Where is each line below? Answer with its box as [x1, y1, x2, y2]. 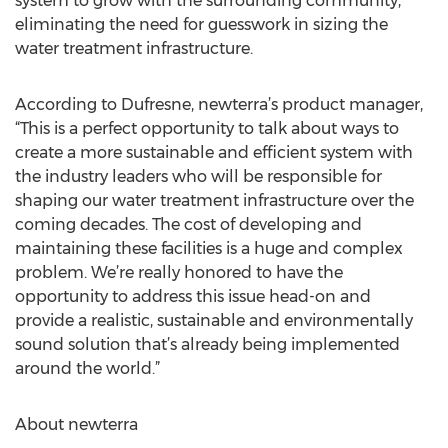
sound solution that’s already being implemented [15, 335, 400, 354]
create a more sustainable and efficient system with [15, 143, 413, 162]
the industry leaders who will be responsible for [15, 167, 382, 186]
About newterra [15, 415, 138, 434]
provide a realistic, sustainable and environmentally [15, 311, 413, 330]
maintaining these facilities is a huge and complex [15, 239, 403, 258]
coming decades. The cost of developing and [15, 215, 362, 234]
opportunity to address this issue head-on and [15, 287, 371, 306]
